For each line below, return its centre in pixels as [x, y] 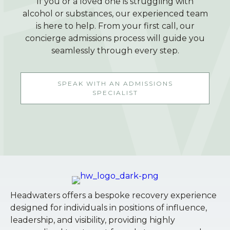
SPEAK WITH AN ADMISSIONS [115, 83]
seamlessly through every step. [115, 50]
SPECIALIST [115, 92]
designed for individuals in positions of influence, [109, 207]
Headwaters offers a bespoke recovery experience [113, 195]
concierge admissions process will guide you [115, 38]
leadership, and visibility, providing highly [93, 220]
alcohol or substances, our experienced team [115, 13]
